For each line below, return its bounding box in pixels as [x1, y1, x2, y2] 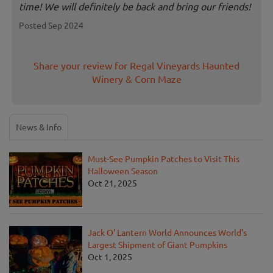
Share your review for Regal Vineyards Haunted [34, 59, 239, 72]
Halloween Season [88, 165, 158, 177]
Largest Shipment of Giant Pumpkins [88, 239, 227, 250]
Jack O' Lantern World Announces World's [88, 227, 247, 238]
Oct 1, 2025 [88, 251, 132, 263]
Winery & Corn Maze [91, 73, 182, 85]
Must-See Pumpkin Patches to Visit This [88, 153, 239, 165]
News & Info [16, 121, 62, 133]
